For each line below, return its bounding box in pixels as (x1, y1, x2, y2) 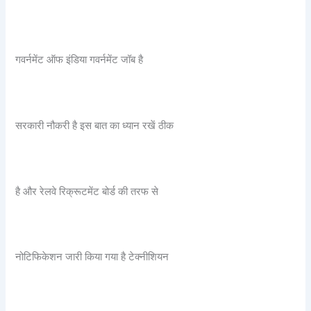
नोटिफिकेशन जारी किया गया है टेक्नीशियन (15, 251, 169, 264)
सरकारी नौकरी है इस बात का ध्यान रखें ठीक (15, 119, 174, 132)
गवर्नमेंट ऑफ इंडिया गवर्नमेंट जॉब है (15, 53, 144, 67)
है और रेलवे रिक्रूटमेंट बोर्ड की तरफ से (15, 185, 159, 198)
